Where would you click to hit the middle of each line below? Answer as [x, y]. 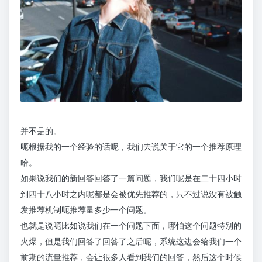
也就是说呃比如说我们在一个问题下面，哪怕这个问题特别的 [131, 226]
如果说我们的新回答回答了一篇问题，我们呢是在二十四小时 [131, 178]
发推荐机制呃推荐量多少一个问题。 [86, 210]
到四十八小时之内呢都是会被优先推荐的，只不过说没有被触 [131, 194]
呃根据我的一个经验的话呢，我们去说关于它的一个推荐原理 [131, 147]
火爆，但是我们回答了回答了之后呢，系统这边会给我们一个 [131, 242]
